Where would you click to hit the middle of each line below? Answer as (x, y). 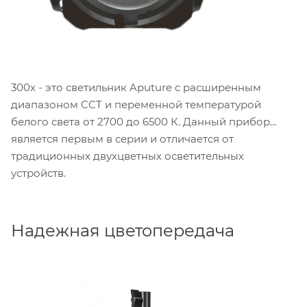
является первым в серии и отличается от (122, 138)
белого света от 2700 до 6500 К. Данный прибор (140, 121)
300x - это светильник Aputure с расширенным (136, 87)
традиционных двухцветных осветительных (127, 156)
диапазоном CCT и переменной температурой (136, 104)
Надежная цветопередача (125, 230)
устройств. (38, 173)
